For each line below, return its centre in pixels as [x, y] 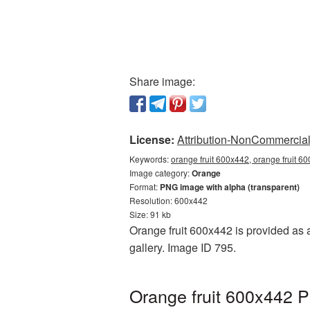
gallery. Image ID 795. [183, 247]
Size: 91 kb [150, 214]
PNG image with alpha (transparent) [230, 187]
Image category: [161, 173]
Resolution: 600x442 [168, 200]
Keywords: [150, 159]
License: [152, 139]
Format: [145, 186]
